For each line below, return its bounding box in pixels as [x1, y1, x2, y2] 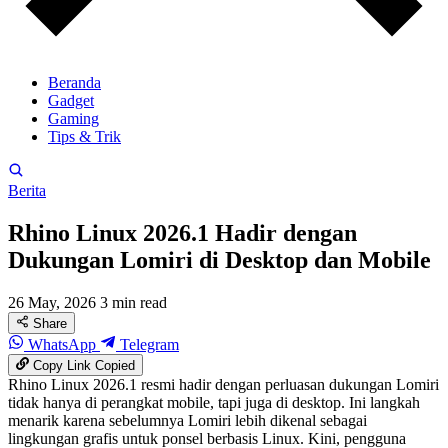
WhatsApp [24, 336, 100, 354]
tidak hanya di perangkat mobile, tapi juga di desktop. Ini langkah [8, 394, 420, 412]
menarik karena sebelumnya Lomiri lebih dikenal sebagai [8, 412, 367, 430]
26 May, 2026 [8, 293, 96, 311]
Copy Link [29, 358, 96, 374]
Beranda [48, 74, 101, 91]
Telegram [116, 336, 179, 354]
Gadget [48, 92, 94, 109]
